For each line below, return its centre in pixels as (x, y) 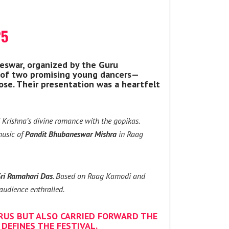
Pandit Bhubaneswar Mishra (71, 134)
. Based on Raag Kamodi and (99, 176)
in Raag (130, 134)
